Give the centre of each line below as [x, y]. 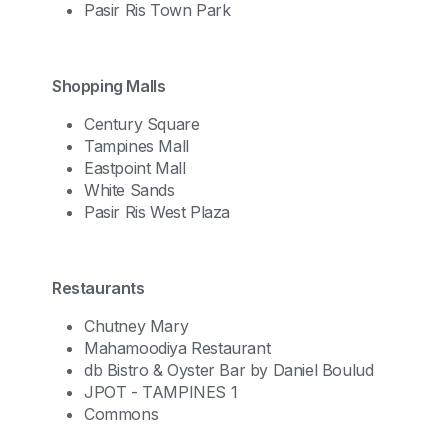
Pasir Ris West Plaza [157, 212]
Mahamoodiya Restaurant [177, 348]
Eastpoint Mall [135, 168]
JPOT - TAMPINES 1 [161, 392]
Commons [121, 414]
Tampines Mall [136, 146]
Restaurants [98, 288]
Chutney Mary [136, 326]
